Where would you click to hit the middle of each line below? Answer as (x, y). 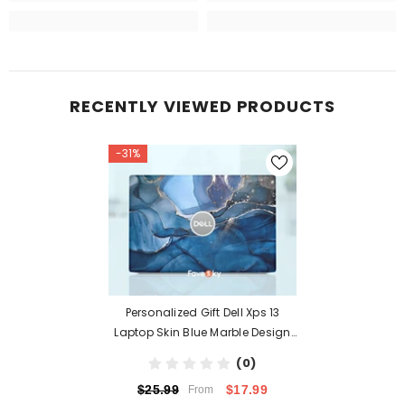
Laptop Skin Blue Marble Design (202, 333)
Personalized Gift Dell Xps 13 (202, 313)
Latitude (202, 353)
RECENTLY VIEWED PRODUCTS (202, 106)
